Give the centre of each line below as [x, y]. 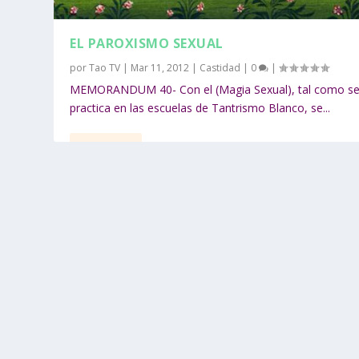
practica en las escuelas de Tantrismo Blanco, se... [200, 107]
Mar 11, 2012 [160, 67]
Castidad [220, 67]
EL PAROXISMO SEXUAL [147, 43]
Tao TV [105, 67]
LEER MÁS [106, 148]
